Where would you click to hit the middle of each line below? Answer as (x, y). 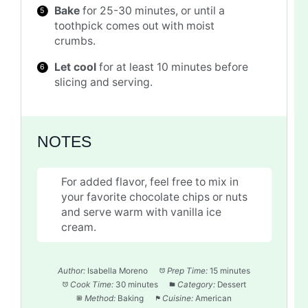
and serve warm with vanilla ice (141, 212)
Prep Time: (187, 271)
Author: (72, 271)
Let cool (76, 67)
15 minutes (230, 271)
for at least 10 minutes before (173, 67)
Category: (196, 285)
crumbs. (75, 41)
